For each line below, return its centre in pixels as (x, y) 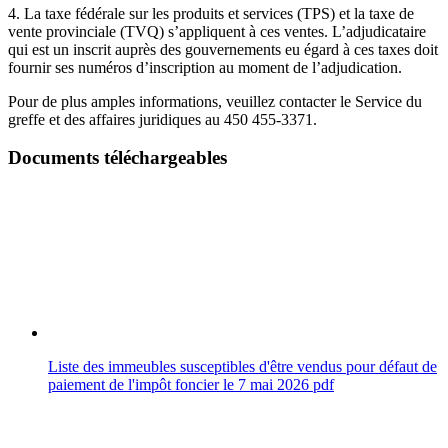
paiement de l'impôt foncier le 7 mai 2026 (180, 385)
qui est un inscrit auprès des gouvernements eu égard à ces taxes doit (223, 49)
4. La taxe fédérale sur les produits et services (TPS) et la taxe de (211, 13)
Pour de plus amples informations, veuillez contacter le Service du (215, 101)
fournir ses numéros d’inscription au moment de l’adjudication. (205, 67)
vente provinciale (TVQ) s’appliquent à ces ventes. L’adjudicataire (217, 31)
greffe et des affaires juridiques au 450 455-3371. (162, 119)
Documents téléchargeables (117, 158)
